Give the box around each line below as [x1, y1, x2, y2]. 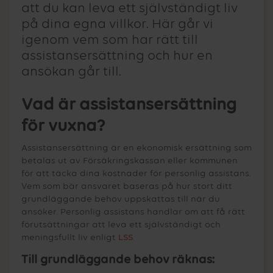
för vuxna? [21, 117, 105, 135]
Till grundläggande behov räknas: [21, 253, 214, 266]
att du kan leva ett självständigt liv [21, 2, 238, 16]
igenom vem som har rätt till [21, 34, 198, 48]
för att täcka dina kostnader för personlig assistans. [21, 168, 250, 178]
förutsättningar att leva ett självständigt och [21, 219, 221, 229]
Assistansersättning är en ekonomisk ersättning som [21, 143, 252, 152]
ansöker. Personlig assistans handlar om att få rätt [21, 207, 245, 216]
